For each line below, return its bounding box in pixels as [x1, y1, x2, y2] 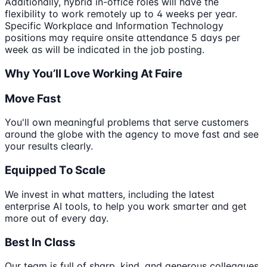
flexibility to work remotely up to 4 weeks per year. [5, 8, 237, 20]
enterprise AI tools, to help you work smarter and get [5, 200, 247, 212]
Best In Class [5, 235, 76, 249]
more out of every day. [5, 212, 108, 224]
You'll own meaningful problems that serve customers [5, 116, 249, 129]
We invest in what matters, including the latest [5, 188, 215, 200]
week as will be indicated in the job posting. [5, 44, 204, 56]
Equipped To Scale [5, 163, 105, 178]
